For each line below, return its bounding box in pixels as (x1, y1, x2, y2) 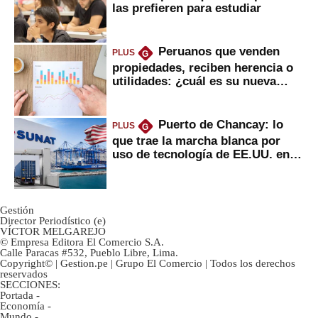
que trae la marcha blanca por (112, 133, 280, 147)
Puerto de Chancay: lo (158, 118, 283, 131)
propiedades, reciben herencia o (112, 60, 293, 74)
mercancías (112, 160, 177, 174)
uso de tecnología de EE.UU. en (112, 147, 290, 160)
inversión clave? (112, 87, 204, 101)
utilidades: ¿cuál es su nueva (112, 74, 276, 87)
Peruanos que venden (158, 45, 280, 58)
